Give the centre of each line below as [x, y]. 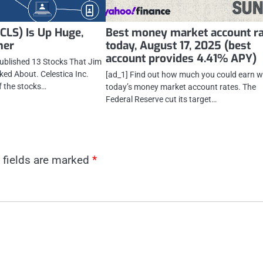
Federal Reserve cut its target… [161, 99]
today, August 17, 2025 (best [178, 45]
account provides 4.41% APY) [181, 58]
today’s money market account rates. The [181, 87]
